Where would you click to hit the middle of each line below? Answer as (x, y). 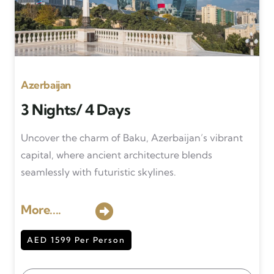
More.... (41, 209)
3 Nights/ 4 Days (75, 109)
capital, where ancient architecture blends (116, 155)
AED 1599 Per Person (76, 240)
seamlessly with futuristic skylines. (98, 172)
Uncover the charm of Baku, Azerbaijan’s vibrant (131, 138)
